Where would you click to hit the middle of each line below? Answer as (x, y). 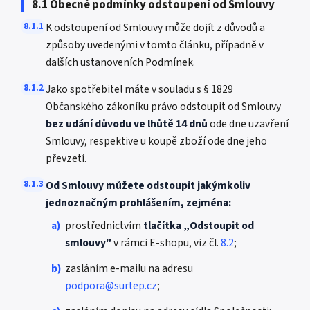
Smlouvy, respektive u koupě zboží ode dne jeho (156, 141)
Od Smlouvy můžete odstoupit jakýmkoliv (148, 185)
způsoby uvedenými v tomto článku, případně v (155, 45)
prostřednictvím (104, 226)
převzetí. (66, 158)
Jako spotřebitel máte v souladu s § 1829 (139, 89)
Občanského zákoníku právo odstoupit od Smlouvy (163, 107)
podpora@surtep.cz (111, 286)
